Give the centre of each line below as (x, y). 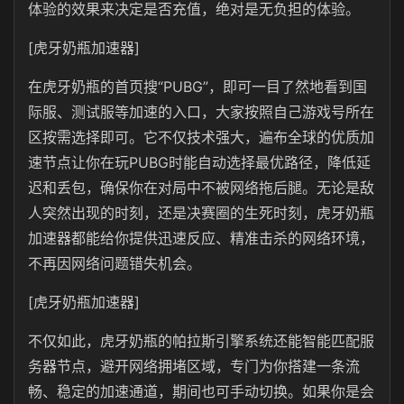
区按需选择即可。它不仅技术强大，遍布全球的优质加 (201, 137)
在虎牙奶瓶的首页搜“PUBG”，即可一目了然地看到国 (197, 87)
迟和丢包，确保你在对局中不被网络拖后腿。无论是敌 (201, 188)
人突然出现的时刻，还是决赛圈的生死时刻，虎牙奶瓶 (201, 213)
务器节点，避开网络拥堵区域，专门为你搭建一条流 (194, 366)
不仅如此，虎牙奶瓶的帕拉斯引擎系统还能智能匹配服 (201, 341)
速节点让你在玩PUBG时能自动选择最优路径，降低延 (199, 162)
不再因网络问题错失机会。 (115, 263)
